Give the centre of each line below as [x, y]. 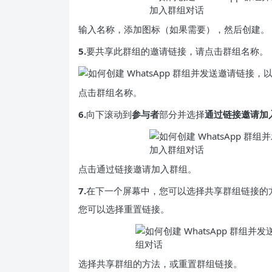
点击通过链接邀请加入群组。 [138, 169]
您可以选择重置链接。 [124, 209]
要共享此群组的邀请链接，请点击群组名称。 [177, 51]
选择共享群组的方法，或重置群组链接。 [160, 263]
